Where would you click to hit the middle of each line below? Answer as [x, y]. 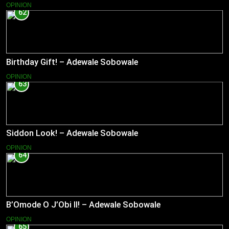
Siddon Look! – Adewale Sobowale [72, 133]
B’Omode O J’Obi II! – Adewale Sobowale [83, 205]
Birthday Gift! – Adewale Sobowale [72, 62]
